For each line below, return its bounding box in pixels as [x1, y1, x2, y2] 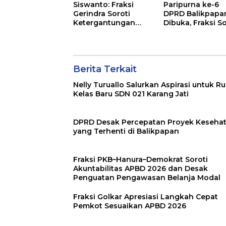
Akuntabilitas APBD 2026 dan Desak [73, 164, 208, 174]
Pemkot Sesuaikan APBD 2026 [73, 201, 186, 211]
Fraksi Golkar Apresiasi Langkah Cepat [73, 192, 218, 202]
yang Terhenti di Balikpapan [73, 127, 179, 136]
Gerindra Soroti [73, 9, 130, 19]
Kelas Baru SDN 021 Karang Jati [73, 89, 189, 99]
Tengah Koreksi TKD [73, 36, 150, 46]
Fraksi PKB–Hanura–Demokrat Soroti [73, 155, 208, 164]
